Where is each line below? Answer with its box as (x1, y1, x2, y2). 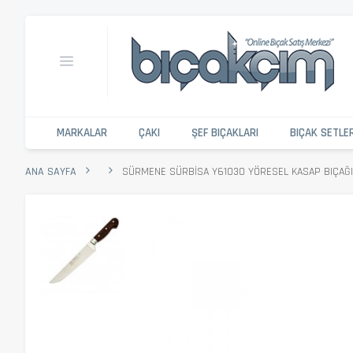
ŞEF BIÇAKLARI (191, 125, 258, 140)
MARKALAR (57, 125, 107, 140)
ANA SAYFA (25, 165, 76, 179)
